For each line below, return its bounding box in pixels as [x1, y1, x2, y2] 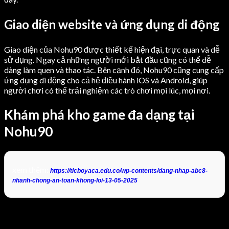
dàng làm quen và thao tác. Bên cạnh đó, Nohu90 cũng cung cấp [4, 64, 224, 75]
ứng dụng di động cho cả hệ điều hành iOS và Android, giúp [4, 75, 208, 85]
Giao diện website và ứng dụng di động [4, 16, 220, 32]
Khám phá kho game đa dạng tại [4, 106, 194, 123]
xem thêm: [12, 164, 50, 174]
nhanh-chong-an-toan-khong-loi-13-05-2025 [12, 176, 138, 184]
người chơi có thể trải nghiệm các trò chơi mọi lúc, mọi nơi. [4, 85, 210, 95]
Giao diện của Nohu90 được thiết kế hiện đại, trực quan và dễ [4, 44, 220, 54]
